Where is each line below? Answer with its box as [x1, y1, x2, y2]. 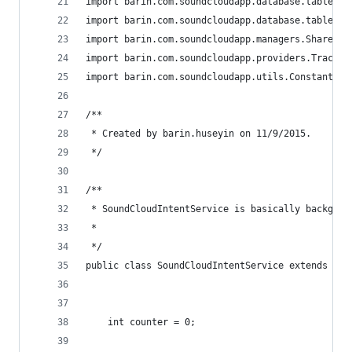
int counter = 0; [86, 317, 196, 328]
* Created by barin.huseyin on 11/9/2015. [86, 128, 311, 139]
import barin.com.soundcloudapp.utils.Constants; [86, 71, 344, 82]
